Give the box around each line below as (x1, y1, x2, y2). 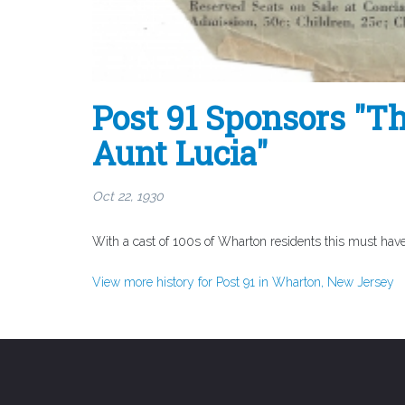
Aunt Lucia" (92, 130, 268, 174)
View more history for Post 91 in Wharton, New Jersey (92, 274, 394, 289)
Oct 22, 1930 (92, 188, 164, 203)
